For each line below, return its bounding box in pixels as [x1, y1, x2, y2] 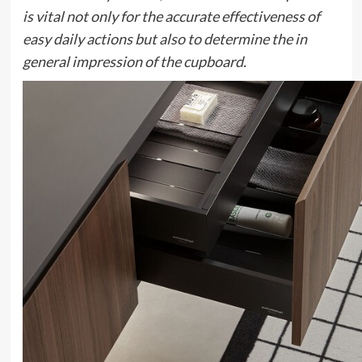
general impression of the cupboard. [22, 53, 246, 71]
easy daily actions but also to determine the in [22, 30, 307, 48]
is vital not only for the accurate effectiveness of [22, 7, 320, 26]
